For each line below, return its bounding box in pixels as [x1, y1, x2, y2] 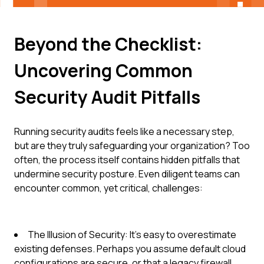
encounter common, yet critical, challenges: [14, 181, 203, 194]
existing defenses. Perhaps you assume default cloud [14, 242, 246, 255]
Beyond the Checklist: [14, 32, 202, 56]
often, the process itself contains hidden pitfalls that [14, 153, 240, 166]
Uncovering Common [14, 58, 193, 82]
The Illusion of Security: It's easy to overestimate [28, 228, 236, 241]
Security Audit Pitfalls [14, 85, 200, 109]
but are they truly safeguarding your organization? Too [14, 139, 250, 152]
